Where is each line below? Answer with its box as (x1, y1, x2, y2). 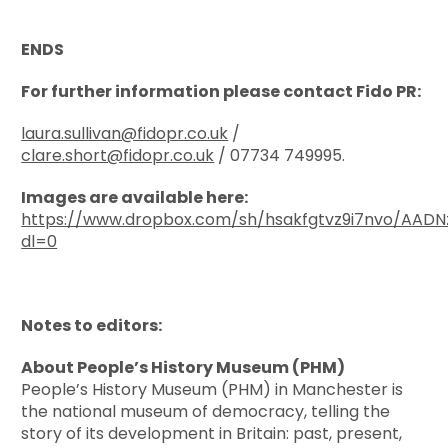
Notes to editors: (21, 314, 163, 338)
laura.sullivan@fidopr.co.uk (21, 122, 229, 146)
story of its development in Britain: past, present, (21, 422, 403, 446)
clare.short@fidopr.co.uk (21, 144, 215, 168)
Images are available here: (21, 186, 249, 210)
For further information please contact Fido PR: (21, 80, 422, 104)
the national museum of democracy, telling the (21, 400, 391, 424)
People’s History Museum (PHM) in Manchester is (21, 378, 404, 402)
